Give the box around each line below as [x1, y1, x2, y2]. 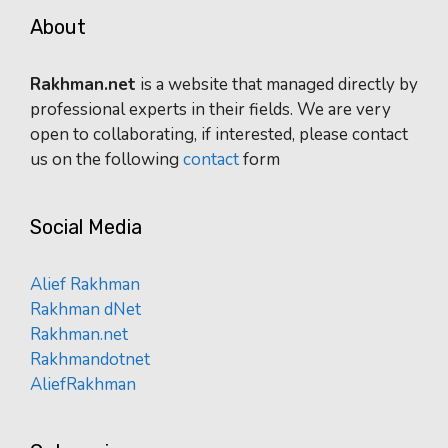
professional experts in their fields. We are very [30, 98, 391, 122]
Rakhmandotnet [30, 348, 150, 372]
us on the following [30, 148, 183, 172]
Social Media [30, 215, 142, 240]
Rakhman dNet [30, 298, 141, 322]
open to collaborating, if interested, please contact [30, 123, 408, 147]
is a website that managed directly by [136, 73, 418, 97]
